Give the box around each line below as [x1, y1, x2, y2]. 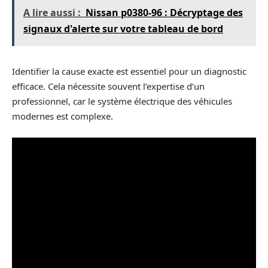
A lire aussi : [23, 6, 81, 20]
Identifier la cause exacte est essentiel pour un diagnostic [12, 65, 246, 78]
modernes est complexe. [12, 110, 113, 123]
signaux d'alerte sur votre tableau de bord [23, 22, 223, 36]
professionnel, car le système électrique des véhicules [12, 95, 232, 108]
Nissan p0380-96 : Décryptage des [86, 6, 243, 20]
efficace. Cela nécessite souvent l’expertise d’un [12, 80, 205, 93]
